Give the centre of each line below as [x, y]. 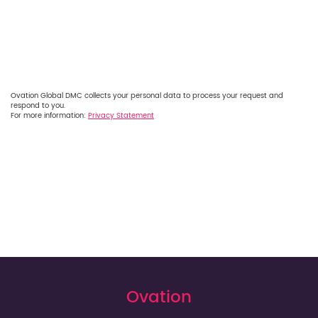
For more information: [49, 115]
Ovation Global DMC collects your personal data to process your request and [147, 95]
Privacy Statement [121, 115]
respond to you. [38, 105]
